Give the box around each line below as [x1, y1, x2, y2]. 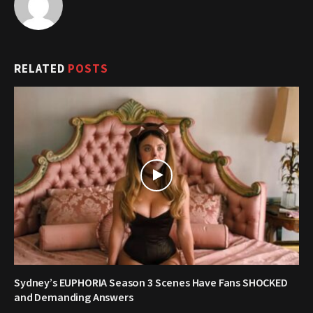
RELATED [14, 60, 68, 78]
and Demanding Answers [14, 289, 133, 305]
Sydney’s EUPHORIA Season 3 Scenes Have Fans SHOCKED [14, 275, 288, 291]
